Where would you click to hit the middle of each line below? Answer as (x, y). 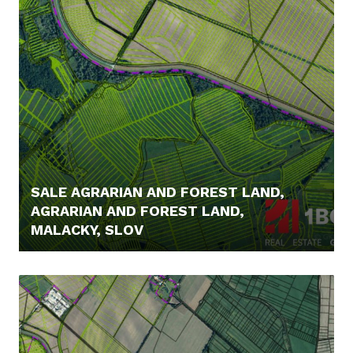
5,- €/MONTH (68, 268)
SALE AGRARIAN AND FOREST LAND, (158, 192)
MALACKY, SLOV (87, 230)
